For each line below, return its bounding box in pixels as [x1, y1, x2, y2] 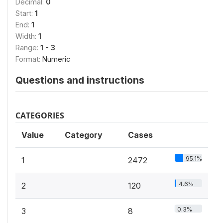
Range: [15, 43, 40, 52]
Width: [15, 31, 38, 40]
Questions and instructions [15, 74, 144, 86]
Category [65, 129, 103, 140]
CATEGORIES [15, 110, 64, 121]
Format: [15, 54, 42, 63]
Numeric [42, 54, 70, 63]
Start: [15, 8, 35, 17]
